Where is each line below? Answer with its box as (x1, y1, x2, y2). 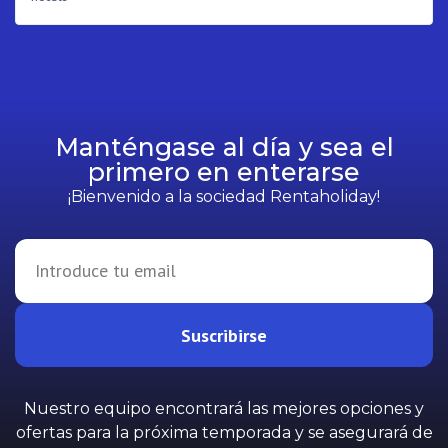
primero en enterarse (88, 157, 360, 187)
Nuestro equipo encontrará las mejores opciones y (24, 399, 424, 418)
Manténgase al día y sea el (54, 132, 394, 162)
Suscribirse (181, 323, 267, 347)
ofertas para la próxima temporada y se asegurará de (15, 423, 433, 442)
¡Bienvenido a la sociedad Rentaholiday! (68, 187, 380, 206)
